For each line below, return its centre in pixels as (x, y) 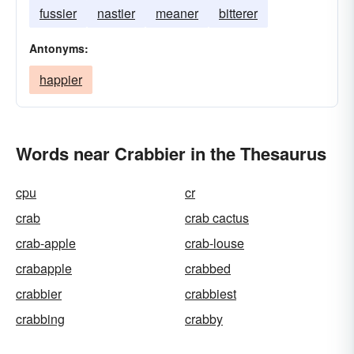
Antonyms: (59, 48)
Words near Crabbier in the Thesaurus (171, 153)
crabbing (40, 319)
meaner (177, 13)
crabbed (208, 268)
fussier (58, 13)
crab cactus (217, 218)
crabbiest (211, 294)
